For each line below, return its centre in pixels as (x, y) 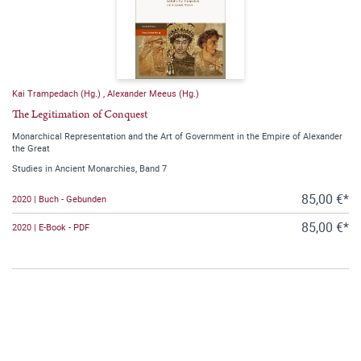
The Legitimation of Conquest (80, 114)
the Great (31, 147)
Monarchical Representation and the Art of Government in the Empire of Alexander (177, 135)
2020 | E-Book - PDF (51, 227)
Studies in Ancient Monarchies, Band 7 (89, 168)
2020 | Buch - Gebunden (59, 199)
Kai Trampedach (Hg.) (58, 93)
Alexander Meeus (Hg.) (153, 93)
